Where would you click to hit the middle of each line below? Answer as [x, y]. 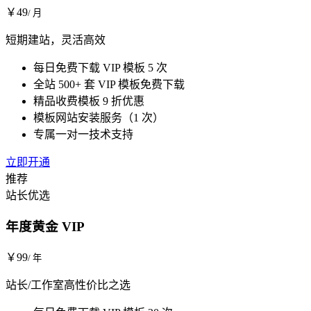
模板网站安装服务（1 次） [99, 118]
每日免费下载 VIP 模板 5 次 [100, 68]
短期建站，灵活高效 [56, 40]
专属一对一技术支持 [83, 135]
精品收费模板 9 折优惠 [89, 101]
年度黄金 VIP [45, 227]
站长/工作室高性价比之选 [68, 285]
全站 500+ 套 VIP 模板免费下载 [109, 85]
